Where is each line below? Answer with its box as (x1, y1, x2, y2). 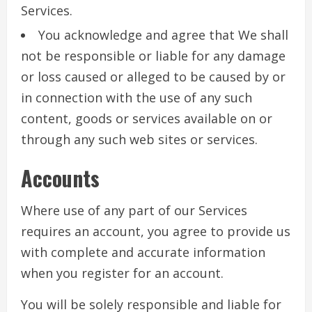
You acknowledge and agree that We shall (38, 26, 288, 44)
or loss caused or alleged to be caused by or (21, 68, 286, 86)
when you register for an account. (21, 265, 224, 282)
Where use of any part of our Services (21, 202, 247, 219)
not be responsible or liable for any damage (21, 47, 286, 65)
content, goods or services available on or (21, 110, 272, 127)
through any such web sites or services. (21, 131, 258, 148)
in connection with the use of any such (21, 89, 252, 107)
